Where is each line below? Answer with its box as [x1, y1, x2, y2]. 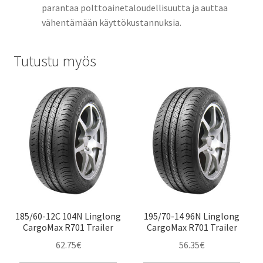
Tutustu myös [13, 52, 96, 71]
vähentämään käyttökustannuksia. [41, 16, 181, 28]
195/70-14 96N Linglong [144, 210, 240, 222]
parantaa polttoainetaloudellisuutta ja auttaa [41, 1, 228, 14]
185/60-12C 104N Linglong [15, 210, 122, 222]
